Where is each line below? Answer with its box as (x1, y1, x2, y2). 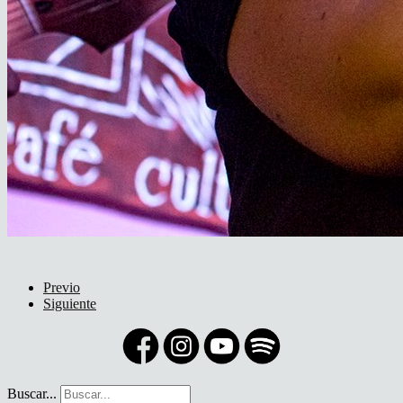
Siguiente (43, 295, 96, 311)
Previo (43, 279, 80, 295)
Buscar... (7, 385, 57, 401)
